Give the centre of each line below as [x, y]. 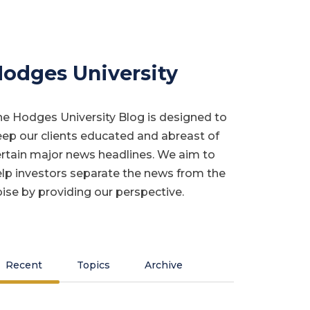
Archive [163, 265]
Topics [93, 265]
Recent [24, 265]
